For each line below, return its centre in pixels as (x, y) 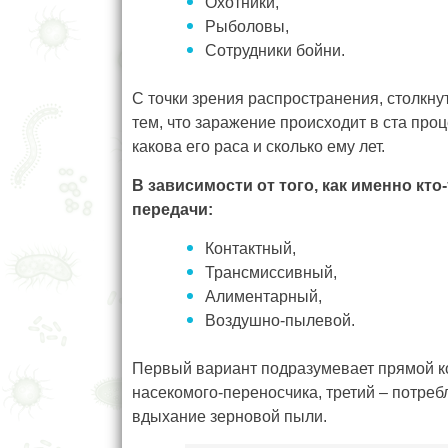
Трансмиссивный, (271, 272)
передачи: (172, 209)
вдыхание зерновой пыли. (229, 416)
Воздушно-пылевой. (280, 320)
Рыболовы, (247, 26)
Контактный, (250, 248)
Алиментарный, (263, 296)
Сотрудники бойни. (275, 50)
